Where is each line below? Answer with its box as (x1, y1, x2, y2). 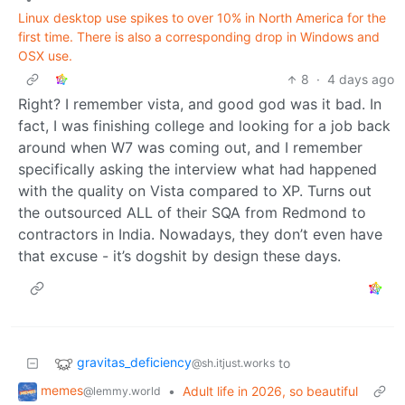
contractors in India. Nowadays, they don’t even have (18, 225, 382, 244)
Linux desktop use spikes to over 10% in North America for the (18, 10, 386, 26)
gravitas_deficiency (77, 354, 192, 371)
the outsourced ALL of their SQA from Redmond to (18, 203, 366, 222)
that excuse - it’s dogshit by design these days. (18, 247, 341, 266)
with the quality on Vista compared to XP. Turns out (18, 182, 372, 201)
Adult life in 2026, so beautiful (183, 383, 358, 400)
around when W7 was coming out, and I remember (18, 138, 363, 157)
